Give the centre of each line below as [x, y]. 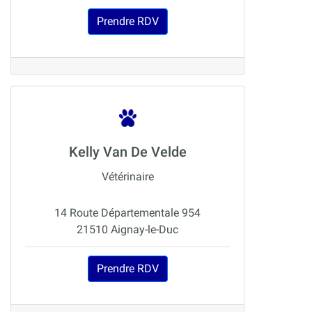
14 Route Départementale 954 [127, 213]
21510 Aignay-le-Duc [127, 230]
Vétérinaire [127, 177]
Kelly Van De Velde [127, 152]
